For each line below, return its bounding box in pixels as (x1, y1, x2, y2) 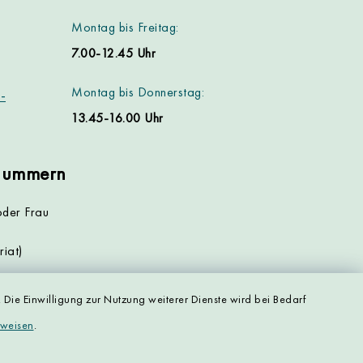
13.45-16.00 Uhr (71, 109, 164, 126)
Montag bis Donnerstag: (71, 83, 204, 100)
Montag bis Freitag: (71, 19, 179, 36)
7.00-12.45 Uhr (71, 45, 156, 62)
